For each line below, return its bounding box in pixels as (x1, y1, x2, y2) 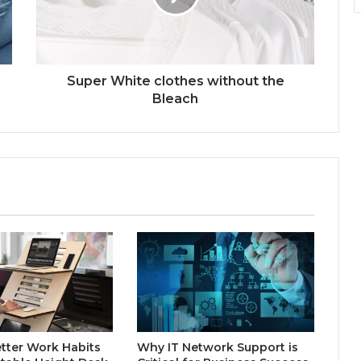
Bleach (152, 91, 198, 106)
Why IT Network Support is (136, 340, 298, 355)
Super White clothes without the (66, 73, 284, 89)
